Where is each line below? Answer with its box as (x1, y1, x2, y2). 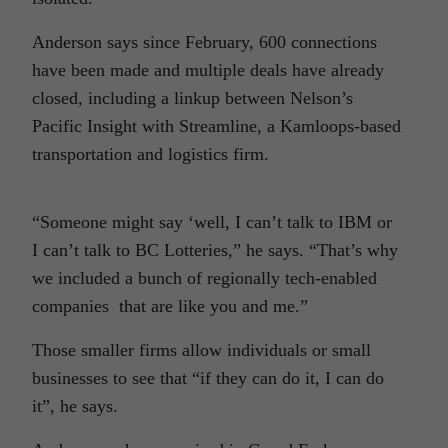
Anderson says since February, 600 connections (32, 32, 377, 53)
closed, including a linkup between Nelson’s (32, 88, 353, 109)
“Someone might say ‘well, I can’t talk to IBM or (32, 212, 392, 233)
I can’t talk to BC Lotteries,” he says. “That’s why (32, 240, 398, 261)
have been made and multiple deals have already (32, 60, 384, 81)
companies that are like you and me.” (32, 296, 308, 317)
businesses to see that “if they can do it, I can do (32, 368, 384, 389)
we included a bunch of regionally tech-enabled (32, 268, 382, 289)
